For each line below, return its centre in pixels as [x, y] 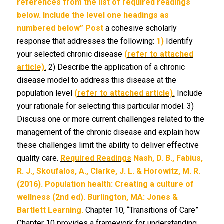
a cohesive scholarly [140, 28]
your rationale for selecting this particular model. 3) [105, 106]
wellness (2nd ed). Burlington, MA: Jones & [97, 197]
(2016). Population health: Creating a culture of [105, 184]
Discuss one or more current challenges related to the [110, 119]
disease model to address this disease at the [96, 80]
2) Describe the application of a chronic [115, 67]
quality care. [38, 158]
